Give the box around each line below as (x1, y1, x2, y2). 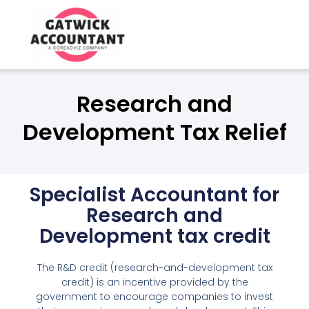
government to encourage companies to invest (36, 290, 273, 304)
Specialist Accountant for (30, 181, 279, 209)
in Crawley (135, 51, 194, 65)
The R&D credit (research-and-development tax (37, 261, 272, 275)
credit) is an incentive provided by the (61, 275, 248, 290)
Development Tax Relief (22, 117, 287, 148)
